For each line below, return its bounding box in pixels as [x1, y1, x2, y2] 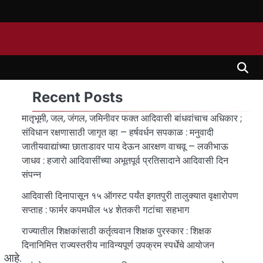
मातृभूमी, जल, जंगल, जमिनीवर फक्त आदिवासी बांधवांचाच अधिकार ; [21, 112, 242, 125]
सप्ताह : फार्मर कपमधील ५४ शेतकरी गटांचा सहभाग [21, 203, 189, 217]
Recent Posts [32, 89, 123, 106]
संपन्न [21, 168, 43, 181]
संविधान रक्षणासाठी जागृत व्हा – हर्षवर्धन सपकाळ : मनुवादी [21, 126, 214, 139]
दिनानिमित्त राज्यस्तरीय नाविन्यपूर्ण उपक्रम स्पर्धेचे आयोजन [21, 238, 214, 252]
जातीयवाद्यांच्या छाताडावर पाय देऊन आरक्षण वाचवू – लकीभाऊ [21, 140, 228, 153]
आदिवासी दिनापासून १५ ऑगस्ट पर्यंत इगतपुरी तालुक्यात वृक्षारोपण [21, 189, 238, 203]
